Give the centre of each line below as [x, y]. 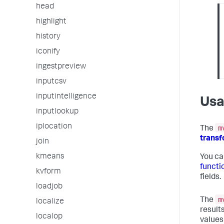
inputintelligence [66, 97]
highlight [51, 22]
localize [50, 202]
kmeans [50, 157]
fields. [210, 177]
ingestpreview [61, 67]
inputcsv [51, 82]
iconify [48, 52]
